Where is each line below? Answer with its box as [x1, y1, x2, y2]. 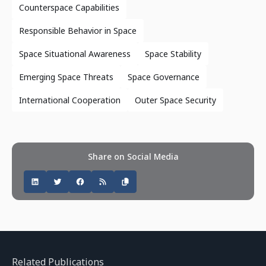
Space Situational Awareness [19, 48, 131, 60]
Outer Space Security [135, 94, 216, 106]
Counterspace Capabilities [19, 2, 119, 14]
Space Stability [145, 48, 201, 60]
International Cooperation [19, 94, 121, 106]
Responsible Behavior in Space [19, 25, 137, 37]
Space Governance [128, 71, 199, 83]
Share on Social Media [87, 151, 179, 163]
